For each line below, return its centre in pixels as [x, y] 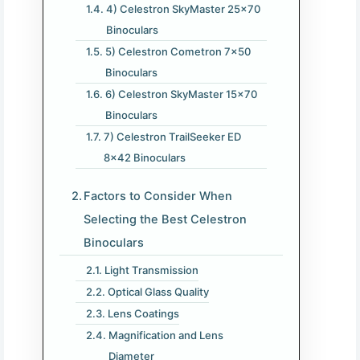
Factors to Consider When [158, 196]
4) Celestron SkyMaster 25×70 [183, 9]
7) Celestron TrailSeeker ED [172, 137]
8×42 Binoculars [144, 158]
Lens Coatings [143, 314]
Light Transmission [151, 270]
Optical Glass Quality [158, 292]
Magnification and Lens [166, 335]
